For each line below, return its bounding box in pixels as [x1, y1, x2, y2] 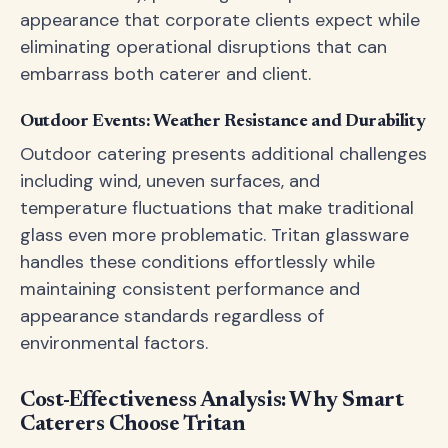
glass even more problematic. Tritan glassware [20, 223, 409, 247]
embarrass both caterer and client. [20, 62, 311, 86]
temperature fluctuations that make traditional [20, 196, 414, 220]
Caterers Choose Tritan [20, 414, 246, 436]
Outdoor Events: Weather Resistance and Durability [20, 113, 426, 131]
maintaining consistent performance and [20, 277, 360, 301]
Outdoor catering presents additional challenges [20, 142, 427, 166]
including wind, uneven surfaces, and [20, 169, 320, 193]
